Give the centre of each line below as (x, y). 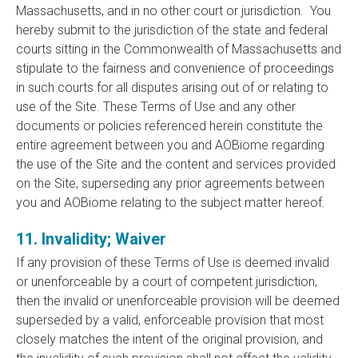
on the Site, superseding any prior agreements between (170, 183)
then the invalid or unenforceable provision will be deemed (178, 301)
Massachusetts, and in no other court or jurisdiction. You (173, 11)
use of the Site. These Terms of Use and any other (156, 107)
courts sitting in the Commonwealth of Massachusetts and (179, 49)
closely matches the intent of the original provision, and (169, 339)
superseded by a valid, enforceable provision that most (170, 320)
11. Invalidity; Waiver (91, 239)
